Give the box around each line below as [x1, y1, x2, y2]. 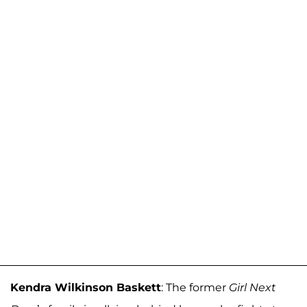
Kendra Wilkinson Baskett [10, 280, 161, 294]
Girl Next [229, 280, 276, 294]
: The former [161, 280, 229, 294]
